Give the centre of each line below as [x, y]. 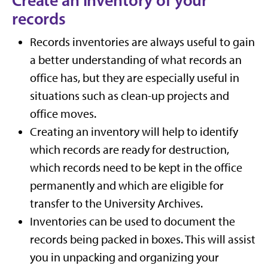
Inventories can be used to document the [133, 221]
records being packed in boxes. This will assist [143, 239]
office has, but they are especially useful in [135, 78]
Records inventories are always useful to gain [142, 42]
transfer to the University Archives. [116, 203]
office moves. [63, 114]
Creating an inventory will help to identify [134, 132]
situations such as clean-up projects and [130, 96]
